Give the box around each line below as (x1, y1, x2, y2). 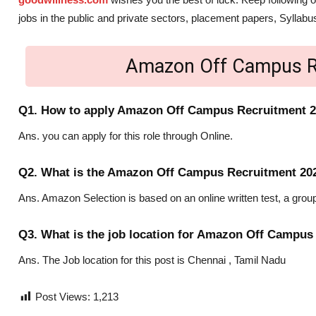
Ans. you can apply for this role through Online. (18, 130, 233, 142)
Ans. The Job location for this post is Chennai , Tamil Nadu (18, 254, 286, 267)
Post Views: (35, 291, 90, 303)
